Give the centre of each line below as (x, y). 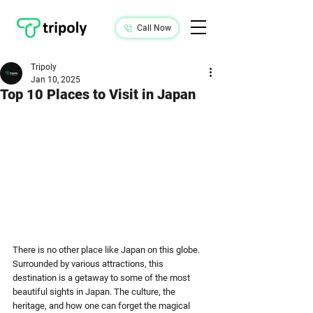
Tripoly (44, 67)
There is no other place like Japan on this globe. (107, 249)
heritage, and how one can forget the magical (102, 305)
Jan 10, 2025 (56, 80)
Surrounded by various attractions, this (89, 263)
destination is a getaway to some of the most (102, 277)
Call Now (154, 28)
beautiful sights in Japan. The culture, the (95, 291)
